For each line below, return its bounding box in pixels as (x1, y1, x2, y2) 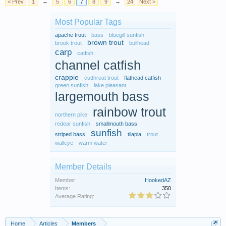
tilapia (128, 131, 141, 138)
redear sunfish (55, 121, 90, 127)
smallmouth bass (96, 121, 137, 127)
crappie (55, 74, 79, 82)
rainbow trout (93, 105, 166, 120)
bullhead (129, 40, 149, 46)
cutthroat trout (84, 75, 119, 81)
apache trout (55, 32, 86, 38)
